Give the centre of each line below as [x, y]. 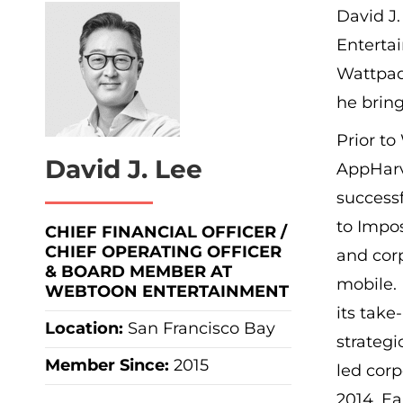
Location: [86, 328]
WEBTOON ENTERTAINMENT [167, 291]
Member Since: [109, 365]
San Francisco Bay [201, 328]
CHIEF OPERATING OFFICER [163, 252]
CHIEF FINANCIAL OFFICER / [166, 232]
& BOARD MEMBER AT [139, 272]
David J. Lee [124, 169]
